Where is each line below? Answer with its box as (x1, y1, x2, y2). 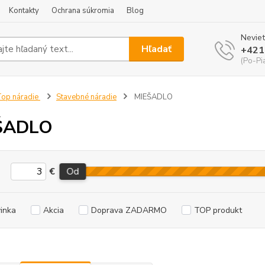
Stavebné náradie (56, 92, 117, 102)
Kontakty (9, 5, 39, 16)
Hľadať (141, 42, 172, 56)
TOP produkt (193, 205, 242, 216)
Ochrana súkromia (51, 5, 114, 16)
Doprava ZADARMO (91, 205, 167, 216)
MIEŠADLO (132, 92, 173, 102)
